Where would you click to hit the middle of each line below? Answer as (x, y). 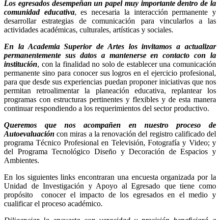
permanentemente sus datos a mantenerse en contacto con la (110, 55)
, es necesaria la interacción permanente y (145, 12)
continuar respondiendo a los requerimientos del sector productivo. (107, 108)
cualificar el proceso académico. (53, 203)
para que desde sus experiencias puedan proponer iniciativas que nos (110, 82)
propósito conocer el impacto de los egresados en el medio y (110, 194)
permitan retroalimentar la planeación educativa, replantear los (110, 90)
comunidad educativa (39, 12)
